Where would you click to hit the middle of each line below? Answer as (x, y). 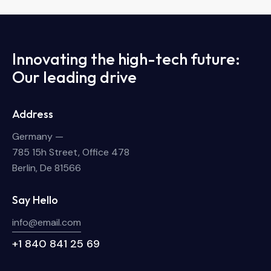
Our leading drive (74, 77)
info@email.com (47, 223)
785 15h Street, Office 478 (71, 152)
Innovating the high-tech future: (126, 59)
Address (33, 114)
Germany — (38, 137)
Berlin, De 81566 (47, 168)
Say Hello (35, 200)
